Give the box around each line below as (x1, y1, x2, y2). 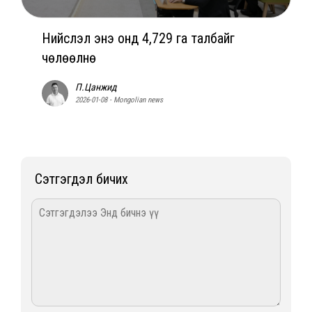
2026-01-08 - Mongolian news (75, 95, 163, 104)
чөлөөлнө (42, 49, 96, 66)
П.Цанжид (75, 81, 117, 93)
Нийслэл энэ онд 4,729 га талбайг (42, 29, 235, 47)
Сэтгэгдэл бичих (35, 170, 128, 187)
